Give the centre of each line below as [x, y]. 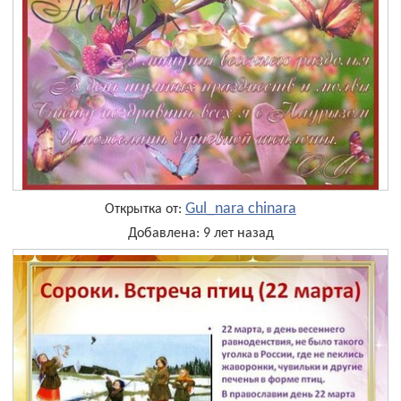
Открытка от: [145, 209]
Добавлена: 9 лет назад [200, 234]
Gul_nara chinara [241, 209]
